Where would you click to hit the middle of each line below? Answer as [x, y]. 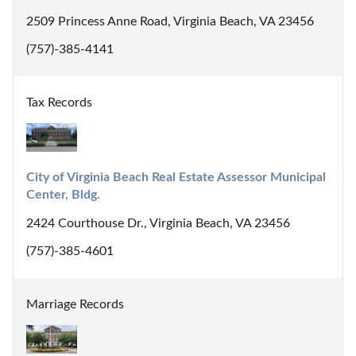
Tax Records [59, 102]
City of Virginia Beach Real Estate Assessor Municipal [176, 177]
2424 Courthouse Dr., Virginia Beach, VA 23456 [158, 223]
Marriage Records [75, 304]
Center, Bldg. [63, 194]
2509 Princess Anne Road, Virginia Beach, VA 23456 [170, 21]
